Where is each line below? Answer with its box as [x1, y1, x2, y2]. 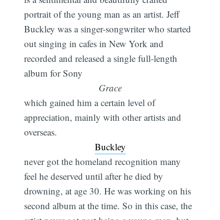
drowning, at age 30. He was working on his [24, 184, 192, 197]
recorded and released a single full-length [24, 52, 178, 64]
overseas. [24, 125, 57, 138]
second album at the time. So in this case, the [24, 199, 192, 212]
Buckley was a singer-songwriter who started [24, 22, 192, 35]
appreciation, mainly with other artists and [24, 110, 182, 123]
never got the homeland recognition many [24, 155, 181, 167]
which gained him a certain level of [24, 96, 156, 109]
